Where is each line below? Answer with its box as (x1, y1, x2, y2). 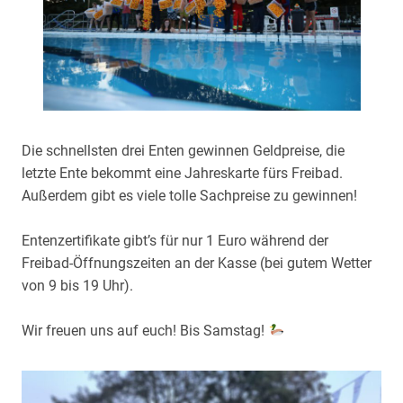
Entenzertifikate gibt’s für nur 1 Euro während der (22, 232, 328, 249)
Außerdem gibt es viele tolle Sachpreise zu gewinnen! (22, 187, 357, 204)
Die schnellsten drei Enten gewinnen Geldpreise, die (22, 142, 345, 159)
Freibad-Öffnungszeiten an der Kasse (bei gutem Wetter (22, 255, 372, 272)
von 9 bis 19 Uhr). (22, 277, 133, 294)
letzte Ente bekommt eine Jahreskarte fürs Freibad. (22, 165, 343, 182)
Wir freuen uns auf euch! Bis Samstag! (22, 322, 268, 339)
